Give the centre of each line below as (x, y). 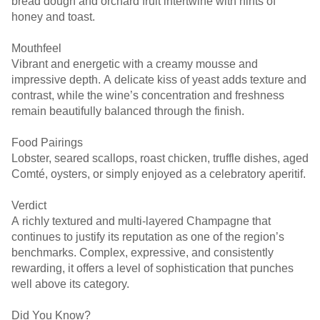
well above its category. (70, 284)
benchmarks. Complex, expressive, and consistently (142, 252)
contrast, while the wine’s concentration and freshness (148, 95)
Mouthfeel (36, 48)
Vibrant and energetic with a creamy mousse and (135, 64)
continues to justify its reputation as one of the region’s (148, 237)
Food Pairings (47, 142)
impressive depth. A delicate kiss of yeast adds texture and (159, 80)
